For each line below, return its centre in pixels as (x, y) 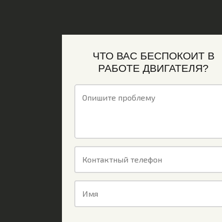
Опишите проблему (119, 97)
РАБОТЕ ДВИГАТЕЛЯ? (153, 68)
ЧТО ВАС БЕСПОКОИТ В (153, 56)
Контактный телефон (122, 159)
